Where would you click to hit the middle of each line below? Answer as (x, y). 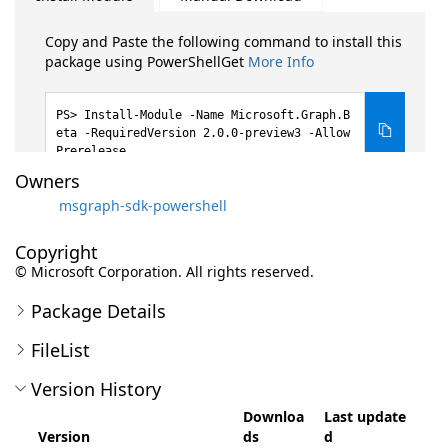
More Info (281, 61)
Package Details (98, 311)
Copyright (56, 252)
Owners (47, 181)
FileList (60, 350)
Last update (365, 416)
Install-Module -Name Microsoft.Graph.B (217, 115)
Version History (96, 389)
